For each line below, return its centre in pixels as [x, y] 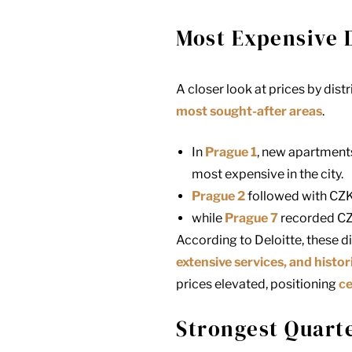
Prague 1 [231, 152]
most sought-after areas [249, 112]
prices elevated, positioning [256, 284]
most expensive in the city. [268, 174]
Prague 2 [218, 196]
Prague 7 [251, 218]
